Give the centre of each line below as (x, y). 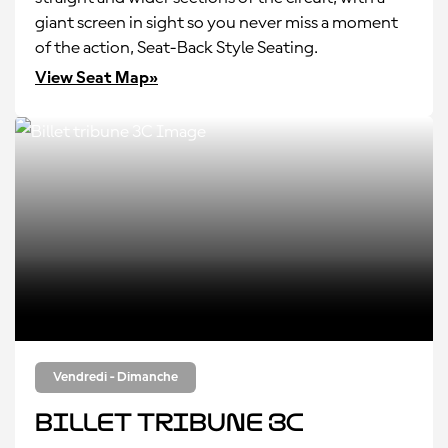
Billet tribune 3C (169, 422)
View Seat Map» (96, 78)
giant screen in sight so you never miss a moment (216, 23)
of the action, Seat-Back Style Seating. (176, 48)
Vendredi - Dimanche (115, 377)
